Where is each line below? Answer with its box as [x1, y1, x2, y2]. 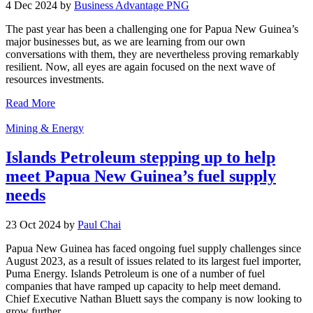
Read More [6, 96, 55, 109]
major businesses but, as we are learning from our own [6, 35, 245, 48]
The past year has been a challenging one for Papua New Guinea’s [6, 22, 298, 35]
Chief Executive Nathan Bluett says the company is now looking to [6, 293, 302, 305]
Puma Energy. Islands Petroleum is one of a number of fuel [6, 268, 265, 280]
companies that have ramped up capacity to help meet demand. [6, 280, 281, 293]
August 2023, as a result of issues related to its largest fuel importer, [6, 255, 301, 268]
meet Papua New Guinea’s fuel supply [6, 167, 276, 186]
